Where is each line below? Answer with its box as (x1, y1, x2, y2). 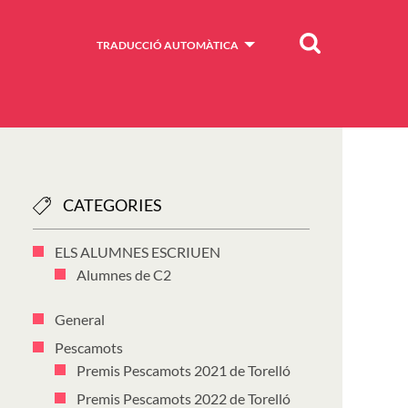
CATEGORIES (63, 195, 162, 215)
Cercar (299, 34, 341, 52)
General (55, 311, 105, 328)
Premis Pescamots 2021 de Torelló (76, 362, 291, 379)
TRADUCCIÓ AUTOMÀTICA (97, 38, 239, 52)
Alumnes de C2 (76, 266, 171, 283)
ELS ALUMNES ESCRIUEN (55, 243, 220, 260)
